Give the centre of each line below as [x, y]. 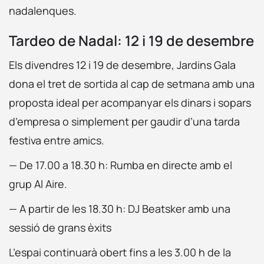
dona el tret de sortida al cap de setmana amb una [132, 84]
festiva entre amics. [57, 140]
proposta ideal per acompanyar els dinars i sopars [130, 103]
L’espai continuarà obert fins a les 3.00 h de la [120, 252]
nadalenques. [43, 11]
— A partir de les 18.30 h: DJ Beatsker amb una [120, 209]
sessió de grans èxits [60, 227]
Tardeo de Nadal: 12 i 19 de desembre [131, 40]
